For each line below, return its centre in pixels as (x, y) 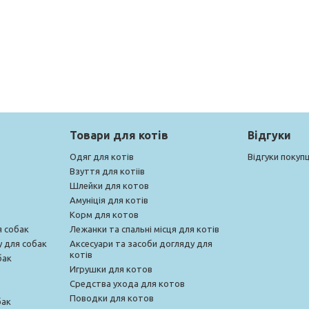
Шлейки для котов (109, 185)
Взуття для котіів (107, 171)
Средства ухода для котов (127, 283)
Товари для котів (119, 135)
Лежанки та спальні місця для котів (144, 229)
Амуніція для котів (109, 200)
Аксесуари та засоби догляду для (141, 243)
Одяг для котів (101, 156)
